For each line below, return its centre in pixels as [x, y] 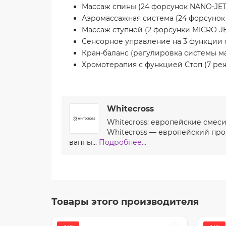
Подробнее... [123, 142]
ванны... [84, 142]
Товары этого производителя [125, 201]
